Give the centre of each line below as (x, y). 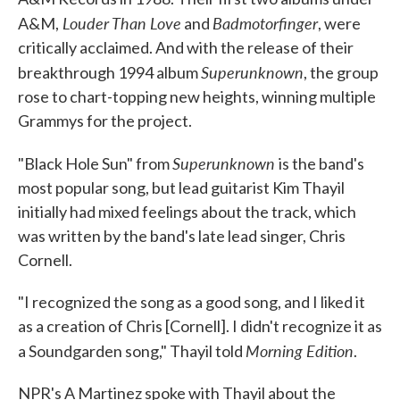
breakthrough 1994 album (109, 73)
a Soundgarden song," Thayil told (132, 351)
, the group (341, 73)
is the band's (321, 164)
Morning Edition (300, 351)
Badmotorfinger (265, 23)
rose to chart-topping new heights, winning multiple (197, 97)
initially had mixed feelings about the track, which (187, 212)
